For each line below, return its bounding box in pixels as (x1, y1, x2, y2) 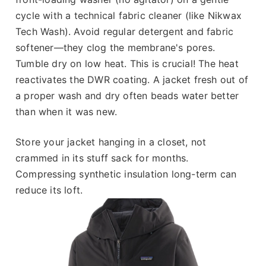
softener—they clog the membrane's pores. (15, 41, 216, 53)
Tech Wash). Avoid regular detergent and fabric (15, 25, 234, 37)
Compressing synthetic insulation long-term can (15, 167, 237, 180)
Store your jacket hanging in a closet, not (15, 135, 207, 148)
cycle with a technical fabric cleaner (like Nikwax (15, 9, 242, 21)
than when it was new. (15, 105, 118, 118)
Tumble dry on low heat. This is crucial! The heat (15, 57, 239, 69)
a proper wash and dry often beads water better (15, 89, 239, 102)
